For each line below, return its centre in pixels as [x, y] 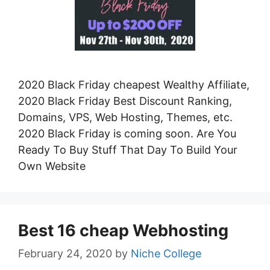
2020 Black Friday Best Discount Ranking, [125, 101]
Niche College [166, 254]
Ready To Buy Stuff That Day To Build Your [128, 150]
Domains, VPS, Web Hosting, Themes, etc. [125, 118]
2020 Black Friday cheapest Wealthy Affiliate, [134, 85]
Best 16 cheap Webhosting [123, 231]
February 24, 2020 [65, 254]
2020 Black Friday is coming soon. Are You [127, 134]
